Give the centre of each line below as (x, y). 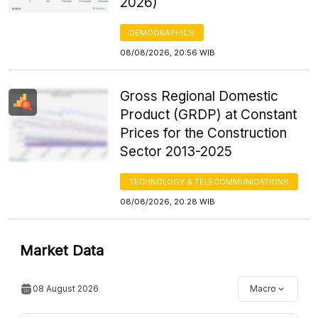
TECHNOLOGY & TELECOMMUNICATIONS (209, 181)
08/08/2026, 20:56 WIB (168, 52)
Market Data (62, 250)
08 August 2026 (66, 288)
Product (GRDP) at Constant (209, 114)
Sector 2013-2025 (176, 151)
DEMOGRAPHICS (162, 32)
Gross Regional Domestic (199, 96)
